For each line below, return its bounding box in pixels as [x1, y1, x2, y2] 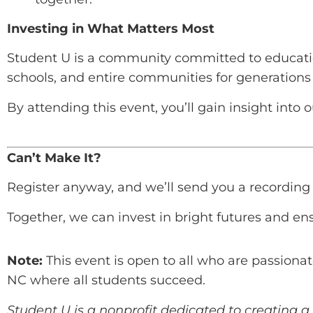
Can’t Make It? [7, 150, 101, 166]
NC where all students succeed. [7, 272, 205, 289]
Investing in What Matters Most [7, 20, 214, 36]
